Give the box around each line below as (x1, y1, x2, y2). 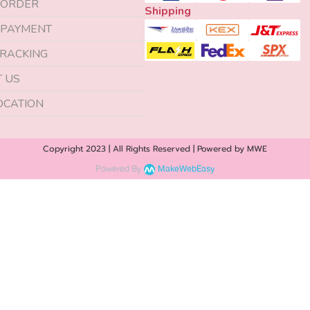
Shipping (145, 3, 191, 19)
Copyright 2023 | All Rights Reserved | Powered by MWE (43, 143, 267, 155)
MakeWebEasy (158, 161, 215, 176)
